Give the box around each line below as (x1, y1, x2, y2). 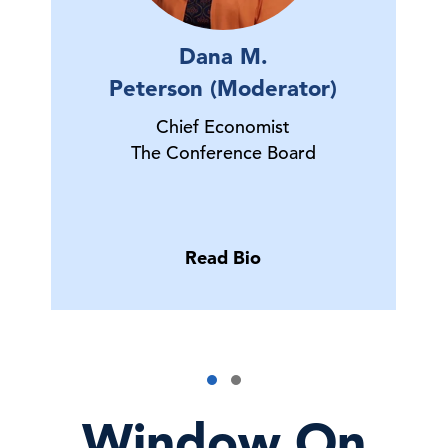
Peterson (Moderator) (109, 74, 337, 102)
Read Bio (185, 246, 261, 269)
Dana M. (178, 42, 268, 70)
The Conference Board (130, 141, 316, 164)
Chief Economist (156, 115, 290, 138)
